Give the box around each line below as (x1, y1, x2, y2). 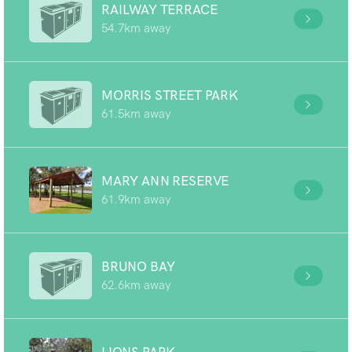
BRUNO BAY (101, 258, 175, 274)
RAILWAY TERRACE (101, 2, 218, 17)
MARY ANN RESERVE (101, 173, 229, 189)
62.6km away (101, 278, 170, 292)
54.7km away (101, 21, 170, 35)
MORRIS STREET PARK (101, 87, 238, 103)
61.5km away (101, 107, 170, 121)
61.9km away (101, 192, 170, 207)
